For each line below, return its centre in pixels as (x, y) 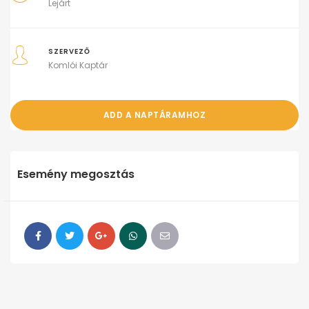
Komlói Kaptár (78, 66)
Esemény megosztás (76, 175)
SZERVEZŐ (70, 52)
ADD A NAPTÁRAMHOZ (154, 115)
